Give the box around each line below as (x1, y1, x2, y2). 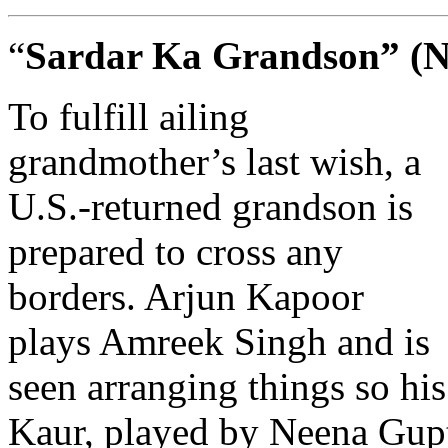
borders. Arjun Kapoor (8, 275, 364, 319)
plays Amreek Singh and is (8, 320, 430, 364)
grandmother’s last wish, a (8, 140, 421, 184)
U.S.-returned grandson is (8, 185, 413, 229)
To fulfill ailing (8, 95, 249, 139)
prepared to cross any (8, 230, 343, 274)
